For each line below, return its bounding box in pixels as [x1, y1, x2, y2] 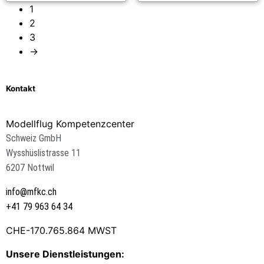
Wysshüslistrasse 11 [6, 147, 81, 159]
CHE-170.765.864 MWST [6, 225, 117, 237]
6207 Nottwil [6, 162, 54, 174]
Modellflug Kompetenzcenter [6, 118, 134, 130]
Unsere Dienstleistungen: [6, 248, 124, 260]
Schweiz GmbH [6, 133, 61, 144]
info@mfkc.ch [6, 186, 57, 198]
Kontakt [6, 83, 35, 93]
